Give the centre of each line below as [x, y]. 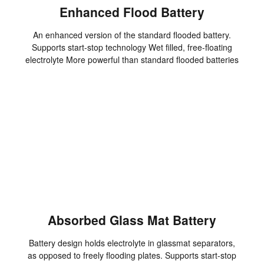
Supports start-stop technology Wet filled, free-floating [132, 47]
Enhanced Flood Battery [132, 12]
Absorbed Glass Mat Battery [132, 220]
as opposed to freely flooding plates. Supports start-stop [132, 255]
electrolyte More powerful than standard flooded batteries [132, 60]
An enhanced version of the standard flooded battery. [132, 35]
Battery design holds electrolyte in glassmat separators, [132, 243]
